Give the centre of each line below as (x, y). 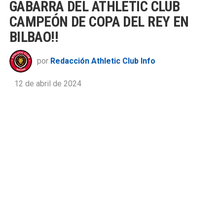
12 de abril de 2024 (48, 84)
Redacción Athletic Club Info (103, 61)
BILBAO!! (34, 37)
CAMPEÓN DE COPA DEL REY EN (99, 22)
